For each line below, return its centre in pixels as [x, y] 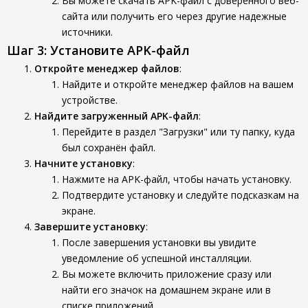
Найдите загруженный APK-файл [117, 116]
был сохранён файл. [109, 147]
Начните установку [84, 163]
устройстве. [90, 100]
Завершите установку [90, 227]
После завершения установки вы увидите [159, 242]
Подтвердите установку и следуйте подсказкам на [180, 195]
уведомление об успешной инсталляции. [157, 258]
